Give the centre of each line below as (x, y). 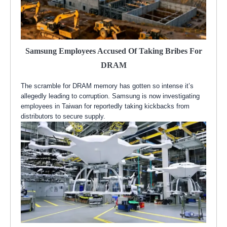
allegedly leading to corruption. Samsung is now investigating (110, 96)
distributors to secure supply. (63, 117)
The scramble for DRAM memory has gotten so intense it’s (107, 86)
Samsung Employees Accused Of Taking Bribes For (113, 51)
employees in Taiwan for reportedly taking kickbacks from (105, 106)
